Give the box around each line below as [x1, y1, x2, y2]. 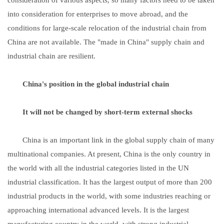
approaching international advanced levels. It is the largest [7, 205, 189, 214]
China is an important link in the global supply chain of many [7, 135, 214, 144]
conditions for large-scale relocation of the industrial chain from [7, 23, 206, 32]
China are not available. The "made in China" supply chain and [7, 37, 204, 46]
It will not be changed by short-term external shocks [22, 107, 192, 116]
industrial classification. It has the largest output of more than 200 [7, 177, 212, 186]
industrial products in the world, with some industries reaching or [7, 191, 210, 200]
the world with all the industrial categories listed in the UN [7, 163, 189, 172]
